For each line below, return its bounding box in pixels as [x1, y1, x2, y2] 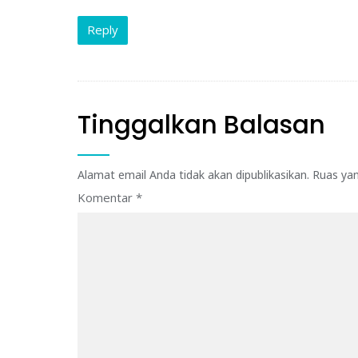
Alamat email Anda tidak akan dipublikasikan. [78, 166, 309, 182]
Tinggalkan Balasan [78, 106, 325, 142]
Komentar [78, 189, 136, 205]
